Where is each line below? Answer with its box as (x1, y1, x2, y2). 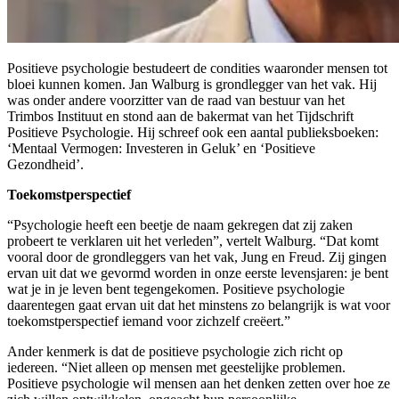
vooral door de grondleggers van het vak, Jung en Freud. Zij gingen (7, 249, 387, 265)
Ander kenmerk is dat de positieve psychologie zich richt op (7, 344, 343, 360)
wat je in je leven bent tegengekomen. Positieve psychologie (7, 281, 345, 297)
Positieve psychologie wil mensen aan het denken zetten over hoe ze (7, 376, 390, 392)
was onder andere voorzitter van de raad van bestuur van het (7, 93, 345, 109)
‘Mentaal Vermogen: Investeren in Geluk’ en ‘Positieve (7, 141, 315, 157)
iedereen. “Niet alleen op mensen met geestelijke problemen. (7, 360, 346, 376)
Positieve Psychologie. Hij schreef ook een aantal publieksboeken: (7, 125, 379, 141)
